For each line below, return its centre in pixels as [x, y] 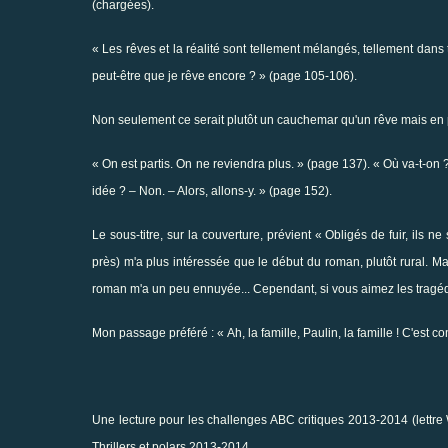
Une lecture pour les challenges [181, 419]
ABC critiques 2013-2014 [339, 419]
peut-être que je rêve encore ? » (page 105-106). [224, 75]
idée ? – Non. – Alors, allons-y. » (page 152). [212, 190]
